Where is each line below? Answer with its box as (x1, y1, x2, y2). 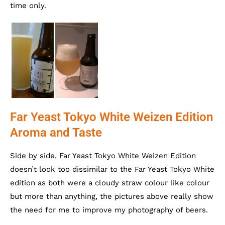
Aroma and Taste (10, 126, 102, 140)
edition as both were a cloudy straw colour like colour (10, 178, 209, 187)
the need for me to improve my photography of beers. (10, 205, 208, 214)
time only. (10, 1, 46, 10)
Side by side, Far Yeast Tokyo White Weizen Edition (10, 151, 196, 160)
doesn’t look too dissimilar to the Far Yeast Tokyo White (10, 165, 214, 174)
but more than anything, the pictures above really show (10, 192, 213, 201)
